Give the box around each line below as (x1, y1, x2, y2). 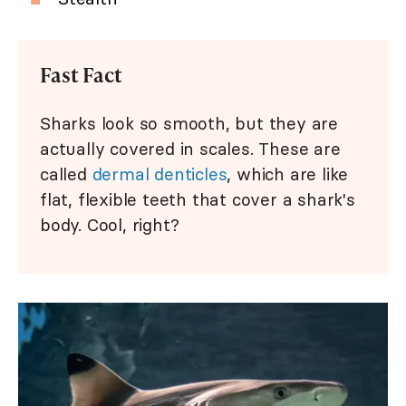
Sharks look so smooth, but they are (40, 112, 338, 135)
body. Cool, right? (40, 214, 179, 237)
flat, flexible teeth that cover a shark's (40, 188, 355, 211)
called (40, 163, 92, 186)
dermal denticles (92, 163, 227, 186)
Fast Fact (40, 61, 122, 90)
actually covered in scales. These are (40, 138, 341, 160)
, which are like (227, 163, 349, 186)
